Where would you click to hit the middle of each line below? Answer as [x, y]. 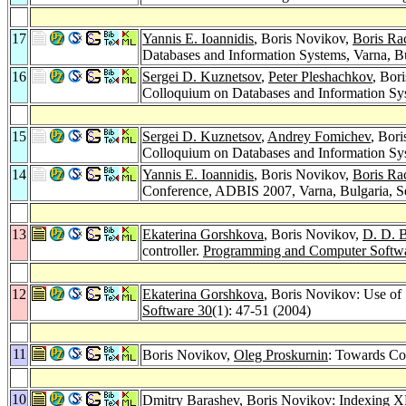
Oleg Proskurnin [281, 354]
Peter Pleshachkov [320, 76]
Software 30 [177, 310]
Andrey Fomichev [319, 136]
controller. [173, 250]
